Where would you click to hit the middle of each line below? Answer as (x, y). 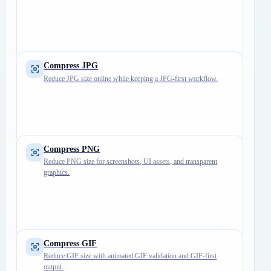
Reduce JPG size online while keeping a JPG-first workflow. (131, 78)
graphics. (57, 173)
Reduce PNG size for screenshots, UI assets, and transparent (131, 162)
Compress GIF (70, 243)
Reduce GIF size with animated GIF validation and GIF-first (130, 256)
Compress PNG (72, 149)
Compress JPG (71, 66)
